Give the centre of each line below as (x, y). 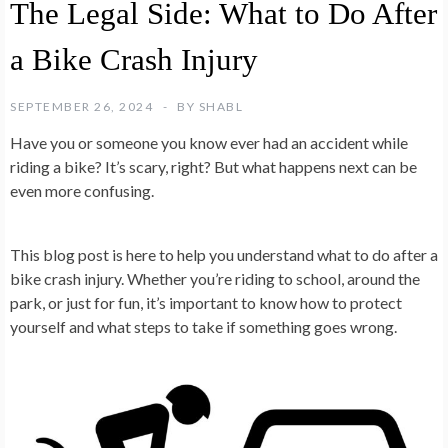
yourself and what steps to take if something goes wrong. (203, 326)
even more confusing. (82, 190)
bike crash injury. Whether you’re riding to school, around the (215, 278)
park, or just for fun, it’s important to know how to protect (206, 302)
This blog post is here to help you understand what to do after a (224, 254)
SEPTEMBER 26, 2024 (81, 106)
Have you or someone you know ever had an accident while (209, 142)
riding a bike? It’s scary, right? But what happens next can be (213, 166)
